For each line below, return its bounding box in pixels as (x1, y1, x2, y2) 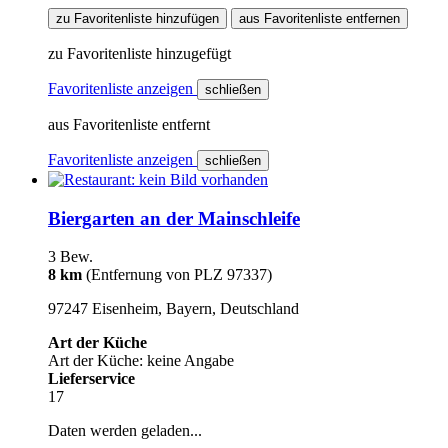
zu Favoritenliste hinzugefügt (48, 44, 231, 62)
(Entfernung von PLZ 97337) (86, 266, 272, 284)
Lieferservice (48, 370, 135, 388)
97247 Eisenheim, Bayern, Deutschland (48, 300, 299, 318)
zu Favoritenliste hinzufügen (56, 10, 219, 26)
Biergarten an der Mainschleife (48, 207, 300, 229)
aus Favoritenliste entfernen (239, 10, 400, 26)
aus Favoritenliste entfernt (48, 115, 210, 133)
